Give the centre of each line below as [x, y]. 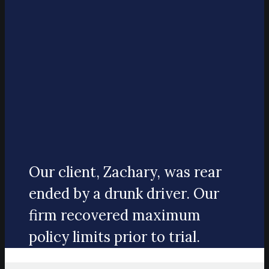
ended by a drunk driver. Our [124, 194]
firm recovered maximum [115, 216]
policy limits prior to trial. [114, 237]
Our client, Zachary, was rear [125, 172]
